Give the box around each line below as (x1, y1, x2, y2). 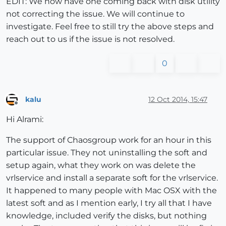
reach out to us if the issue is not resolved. (6, 34, 175, 44)
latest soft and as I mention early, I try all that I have (6, 198, 212, 208)
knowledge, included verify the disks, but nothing (6, 211, 207, 221)
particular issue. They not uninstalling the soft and (6, 148, 207, 158)
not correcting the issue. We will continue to (6, 9, 185, 19)
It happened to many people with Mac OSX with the (6, 186, 217, 196)
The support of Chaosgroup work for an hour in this (6, 135, 211, 145)
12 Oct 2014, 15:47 (148, 94, 207, 104)
